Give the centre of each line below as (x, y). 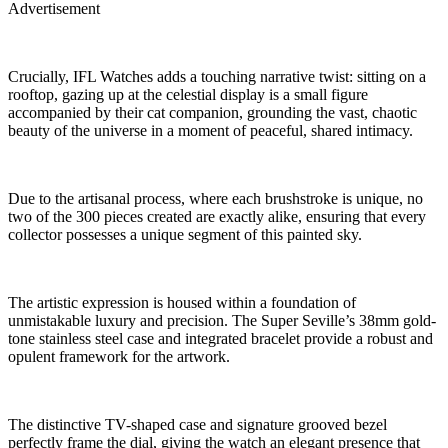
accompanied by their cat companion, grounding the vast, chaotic (212, 112)
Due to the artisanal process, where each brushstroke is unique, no (215, 198)
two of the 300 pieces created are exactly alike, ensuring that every (217, 216)
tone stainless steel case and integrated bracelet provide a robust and (220, 338)
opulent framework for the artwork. (119, 356)
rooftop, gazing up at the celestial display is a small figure (188, 94)
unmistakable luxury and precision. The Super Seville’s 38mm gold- (222, 320)
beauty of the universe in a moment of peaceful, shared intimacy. (210, 130)
